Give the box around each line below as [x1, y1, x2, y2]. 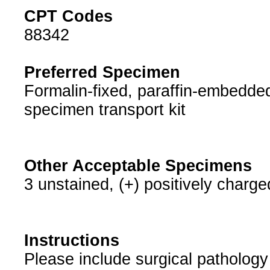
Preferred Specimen [24, 63, 180, 82]
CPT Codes [24, 7, 113, 26]
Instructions [24, 231, 119, 250]
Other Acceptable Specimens [24, 157, 252, 175]
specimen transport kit [24, 101, 186, 119]
